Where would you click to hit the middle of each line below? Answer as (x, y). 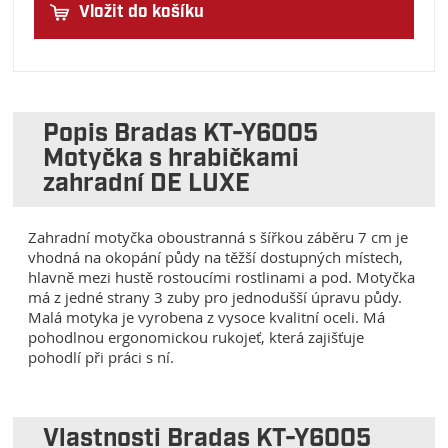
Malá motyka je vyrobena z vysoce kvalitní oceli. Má (207, 317)
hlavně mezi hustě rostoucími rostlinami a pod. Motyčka (222, 277)
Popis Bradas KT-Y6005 (181, 135)
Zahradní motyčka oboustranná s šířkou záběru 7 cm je (218, 237)
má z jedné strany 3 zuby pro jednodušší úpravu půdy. (215, 297)
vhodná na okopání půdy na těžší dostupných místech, (216, 257)
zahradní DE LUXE (147, 185)
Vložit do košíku (142, 13)
